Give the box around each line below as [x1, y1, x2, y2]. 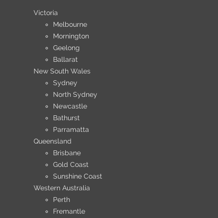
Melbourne [53, 20, 87, 29]
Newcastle [53, 102, 87, 110]
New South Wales [34, 67, 91, 75]
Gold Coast [53, 161, 89, 169]
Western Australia [34, 184, 90, 192]
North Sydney [53, 91, 97, 99]
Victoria [34, 9, 58, 17]
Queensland [34, 137, 72, 145]
